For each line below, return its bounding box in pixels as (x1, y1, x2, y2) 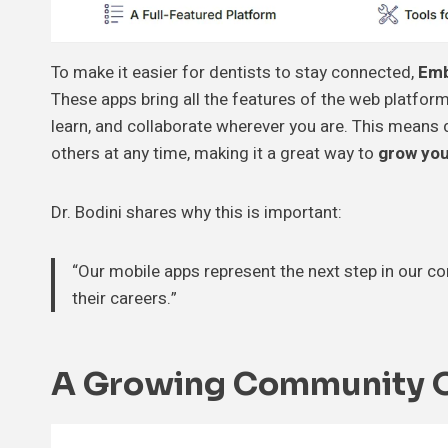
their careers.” (72, 286, 177, 312)
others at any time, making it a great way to (51, 141, 378, 167)
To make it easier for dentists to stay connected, (51, 60, 418, 86)
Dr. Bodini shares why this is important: (51, 200, 342, 226)
